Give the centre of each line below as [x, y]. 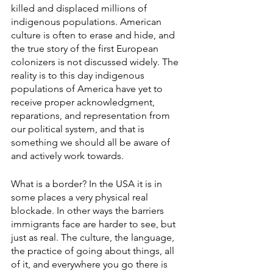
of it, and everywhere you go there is [90, 264]
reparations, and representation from [92, 115]
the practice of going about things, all [94, 251]
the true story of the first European [86, 48]
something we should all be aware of [92, 142]
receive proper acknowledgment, [84, 102]
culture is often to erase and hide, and [94, 35]
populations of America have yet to [88, 89]
